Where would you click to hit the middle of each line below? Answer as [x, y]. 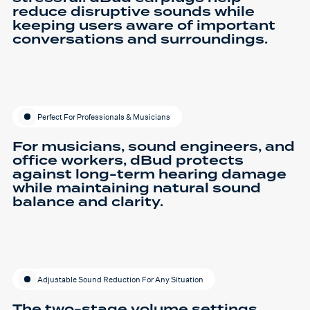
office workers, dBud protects [128, 161]
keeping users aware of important [144, 26]
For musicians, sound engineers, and [154, 147]
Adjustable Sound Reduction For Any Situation [120, 279]
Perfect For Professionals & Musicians [104, 117]
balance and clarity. [88, 202]
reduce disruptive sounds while [134, 12]
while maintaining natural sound [137, 188]
